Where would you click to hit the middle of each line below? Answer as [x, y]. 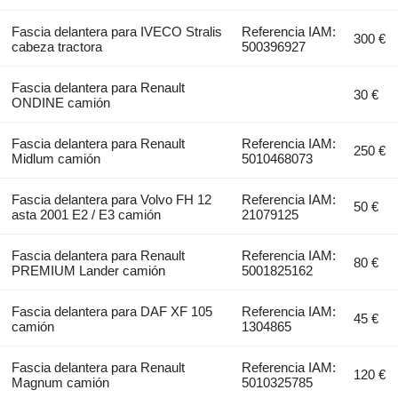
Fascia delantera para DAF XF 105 [111, 312]
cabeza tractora [56, 47]
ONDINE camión [60, 103]
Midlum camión [56, 159]
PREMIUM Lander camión [88, 271]
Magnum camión [60, 383]
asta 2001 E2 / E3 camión [86, 215]
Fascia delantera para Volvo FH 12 [111, 200]
